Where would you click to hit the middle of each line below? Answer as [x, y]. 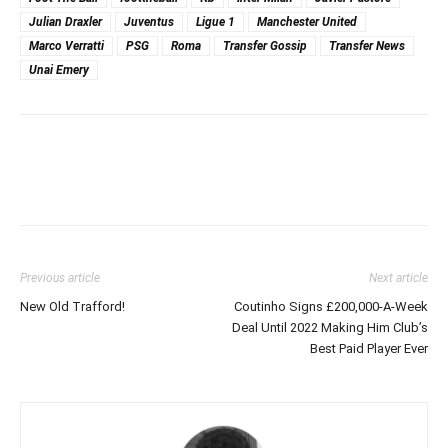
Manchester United [307, 22]
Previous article [60, 278]
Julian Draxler [65, 22]
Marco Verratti [66, 46]
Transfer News [367, 46]
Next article [398, 278]
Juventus [149, 22]
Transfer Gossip [265, 46]
